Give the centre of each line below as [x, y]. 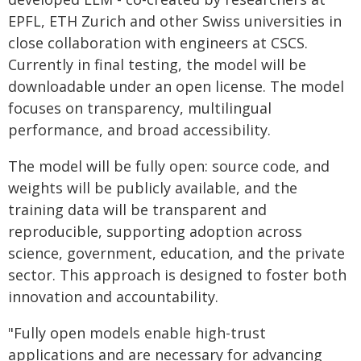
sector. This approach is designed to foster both [177, 275]
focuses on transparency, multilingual [140, 108]
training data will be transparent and [137, 210]
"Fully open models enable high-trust [137, 333]
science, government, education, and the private [176, 253]
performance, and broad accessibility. [139, 130]
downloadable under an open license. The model [176, 86]
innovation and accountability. [113, 297]
